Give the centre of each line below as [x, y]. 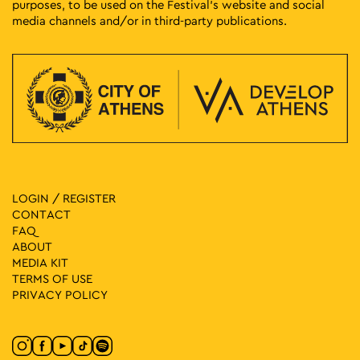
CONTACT [41, 215]
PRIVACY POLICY [60, 296]
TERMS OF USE [52, 280]
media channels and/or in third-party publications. [149, 21]
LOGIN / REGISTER [64, 199]
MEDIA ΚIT [40, 264]
